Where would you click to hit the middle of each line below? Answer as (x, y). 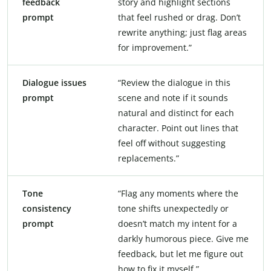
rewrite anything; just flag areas (182, 32)
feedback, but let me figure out (181, 253)
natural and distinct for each (176, 113)
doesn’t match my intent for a (178, 223)
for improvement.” (155, 47)
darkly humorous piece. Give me (183, 238)
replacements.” (149, 158)
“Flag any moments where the (178, 193)
